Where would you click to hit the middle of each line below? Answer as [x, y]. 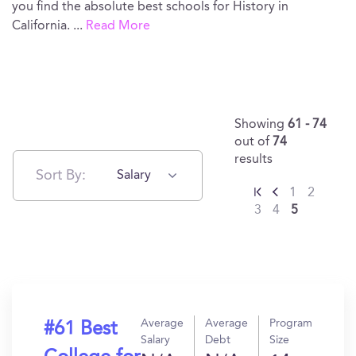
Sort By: [61, 175]
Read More [118, 26]
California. [43, 26]
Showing [261, 125]
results [253, 160]
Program [291, 323]
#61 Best [80, 330]
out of [253, 142]
